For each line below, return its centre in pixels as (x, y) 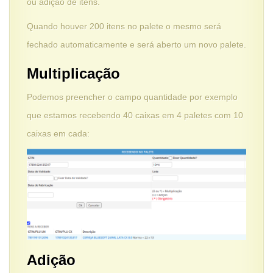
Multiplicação (73, 74)
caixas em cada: (58, 134)
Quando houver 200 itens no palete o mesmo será (124, 27)
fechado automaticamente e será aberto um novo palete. (136, 45)
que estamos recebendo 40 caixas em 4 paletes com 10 (135, 115)
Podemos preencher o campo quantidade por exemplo (132, 97)
